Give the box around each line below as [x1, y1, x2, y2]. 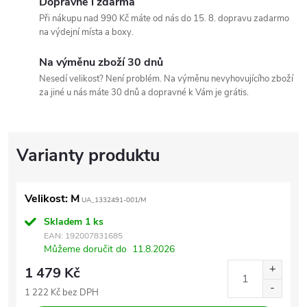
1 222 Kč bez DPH [25, 286, 99, 299]
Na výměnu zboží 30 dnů [39, 55, 163, 70]
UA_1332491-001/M [79, 195, 146, 205]
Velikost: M [25, 191, 79, 206]
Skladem [44, 215, 85, 228]
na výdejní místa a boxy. [39, 26, 134, 38]
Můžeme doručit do [44, 243, 127, 256]
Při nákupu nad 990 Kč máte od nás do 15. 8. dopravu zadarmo [39, 12, 289, 25]
